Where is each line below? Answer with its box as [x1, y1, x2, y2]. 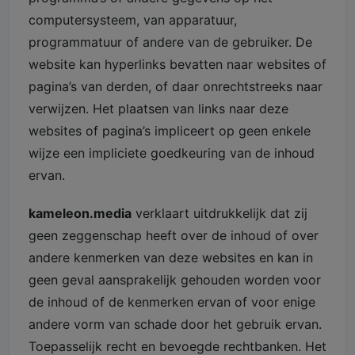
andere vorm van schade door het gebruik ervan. [29, 315, 322, 332]
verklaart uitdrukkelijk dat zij [132, 204, 307, 221]
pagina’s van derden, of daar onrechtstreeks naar [29, 78, 323, 94]
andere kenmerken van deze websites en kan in [29, 249, 313, 265]
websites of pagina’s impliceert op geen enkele [29, 122, 311, 139]
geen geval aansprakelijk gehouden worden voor [29, 271, 321, 288]
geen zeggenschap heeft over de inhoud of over [29, 227, 319, 243]
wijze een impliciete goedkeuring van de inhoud [29, 144, 315, 161]
